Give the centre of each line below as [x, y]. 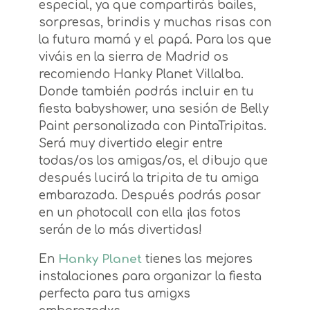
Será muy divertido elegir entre [131, 144]
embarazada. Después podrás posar [150, 196]
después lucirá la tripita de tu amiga [149, 179]
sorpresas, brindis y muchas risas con [155, 23]
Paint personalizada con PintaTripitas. [153, 127]
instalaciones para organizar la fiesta [150, 277]
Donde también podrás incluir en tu [146, 92]
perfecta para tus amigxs [115, 294]
